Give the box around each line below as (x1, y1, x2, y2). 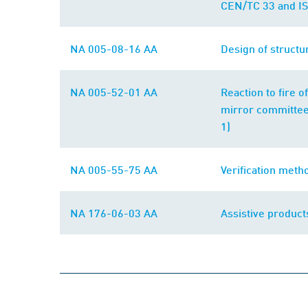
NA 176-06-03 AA (70, 206, 157, 219)
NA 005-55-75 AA (70, 163, 157, 176)
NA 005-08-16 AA (70, 42, 157, 55)
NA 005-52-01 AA (70, 85, 157, 98)
